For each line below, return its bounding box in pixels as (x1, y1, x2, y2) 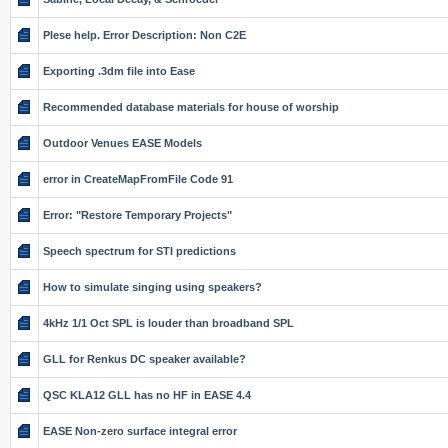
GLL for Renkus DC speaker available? (43, 353, 246, 365)
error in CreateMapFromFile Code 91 (43, 173, 233, 185)
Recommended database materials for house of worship (43, 101, 339, 113)
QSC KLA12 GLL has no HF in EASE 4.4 (43, 389, 251, 401)
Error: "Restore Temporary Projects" (43, 209, 232, 221)
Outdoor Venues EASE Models (43, 137, 202, 149)
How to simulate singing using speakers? (43, 281, 262, 293)
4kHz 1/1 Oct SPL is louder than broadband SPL (43, 317, 294, 329)
